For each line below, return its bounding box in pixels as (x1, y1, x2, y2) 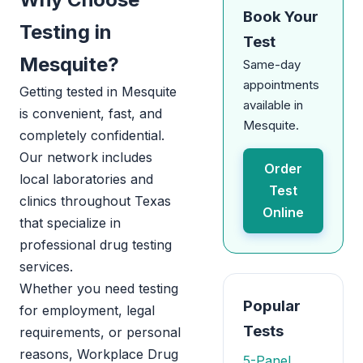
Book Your (243, 7, 318, 26)
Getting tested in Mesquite (19, 83, 177, 100)
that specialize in (19, 215, 121, 231)
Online (263, 204, 304, 220)
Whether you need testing (19, 280, 178, 297)
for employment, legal (19, 302, 155, 318)
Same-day (243, 57, 301, 72)
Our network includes (19, 149, 152, 165)
